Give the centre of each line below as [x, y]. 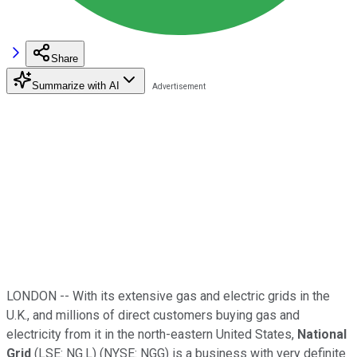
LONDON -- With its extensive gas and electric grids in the [168, 296]
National [322, 334]
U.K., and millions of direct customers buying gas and [153, 315]
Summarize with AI [76, 85]
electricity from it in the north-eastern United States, [152, 334]
